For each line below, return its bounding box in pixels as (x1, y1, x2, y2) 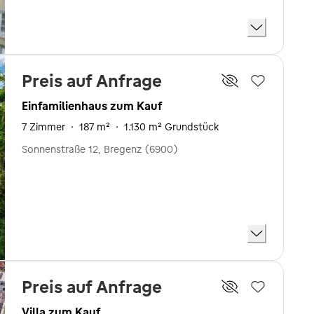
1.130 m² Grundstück (124, 120, 219, 133)
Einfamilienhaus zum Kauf (22, 98, 162, 113)
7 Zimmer (22, 120, 65, 133)
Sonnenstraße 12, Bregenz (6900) (22, 142, 178, 156)
